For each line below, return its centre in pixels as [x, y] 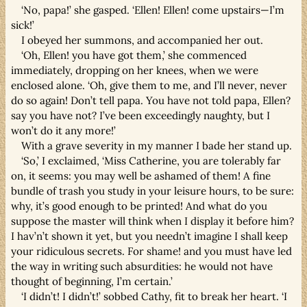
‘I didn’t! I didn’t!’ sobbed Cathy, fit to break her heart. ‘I [155, 296]
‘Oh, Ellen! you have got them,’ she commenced [134, 55]
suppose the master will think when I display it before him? [152, 221]
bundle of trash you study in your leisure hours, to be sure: [152, 191]
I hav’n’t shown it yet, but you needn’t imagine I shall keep [149, 236]
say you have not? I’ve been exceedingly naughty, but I [140, 115]
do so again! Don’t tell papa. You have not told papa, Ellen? [151, 100]
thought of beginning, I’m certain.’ [92, 281]
